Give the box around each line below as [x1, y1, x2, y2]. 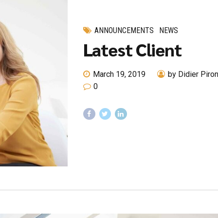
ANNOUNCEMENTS [94, 26, 154, 36]
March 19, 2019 [93, 69, 146, 79]
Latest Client [83, 37, 182, 60]
